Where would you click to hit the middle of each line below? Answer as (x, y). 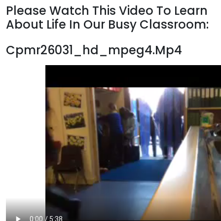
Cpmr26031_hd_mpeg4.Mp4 (94, 50)
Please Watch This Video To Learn (107, 11)
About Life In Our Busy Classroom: (107, 25)
